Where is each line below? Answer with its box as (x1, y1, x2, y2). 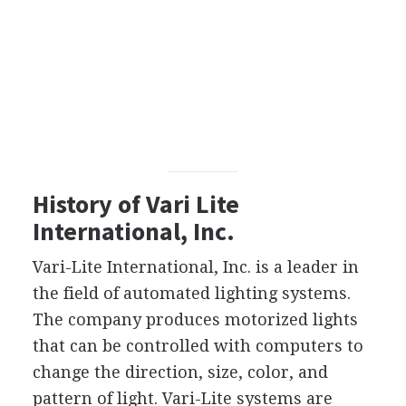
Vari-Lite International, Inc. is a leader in (32, 256, 359, 276)
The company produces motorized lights (32, 309, 358, 329)
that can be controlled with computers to (32, 335, 363, 355)
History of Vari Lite (32, 187, 239, 220)
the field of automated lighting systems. (32, 283, 351, 303)
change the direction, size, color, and (32, 362, 328, 382)
